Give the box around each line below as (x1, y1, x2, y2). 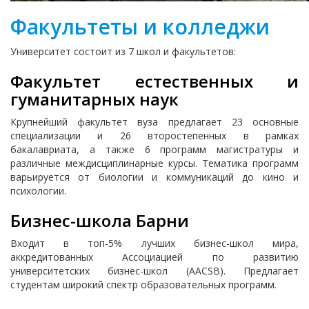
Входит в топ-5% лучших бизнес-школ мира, (10, 237, 299, 250)
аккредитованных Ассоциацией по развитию (10, 250, 299, 263)
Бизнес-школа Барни (10, 209, 189, 232)
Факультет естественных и (10, 70, 299, 92)
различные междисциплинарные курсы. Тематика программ (10, 157, 299, 170)
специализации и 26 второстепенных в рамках (10, 129, 299, 142)
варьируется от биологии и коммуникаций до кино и (10, 170, 299, 183)
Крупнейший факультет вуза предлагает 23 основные (10, 115, 299, 128)
